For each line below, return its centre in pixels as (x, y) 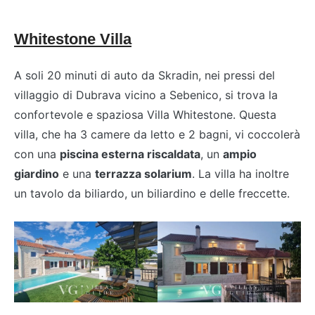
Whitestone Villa (73, 39)
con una (37, 154)
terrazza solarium (143, 173)
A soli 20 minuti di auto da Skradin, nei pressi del (144, 75)
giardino (37, 173)
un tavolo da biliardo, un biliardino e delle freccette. (152, 193)
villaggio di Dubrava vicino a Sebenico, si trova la (146, 95)
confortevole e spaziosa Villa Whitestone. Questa (145, 114)
